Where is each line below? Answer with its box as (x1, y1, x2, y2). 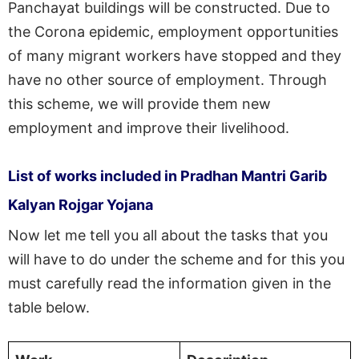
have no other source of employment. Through (8, 71, 327, 88)
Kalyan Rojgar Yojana (8, 196, 153, 213)
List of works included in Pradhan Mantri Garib (8, 167, 327, 184)
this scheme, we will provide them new (8, 95, 271, 112)
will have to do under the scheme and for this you (8, 250, 345, 268)
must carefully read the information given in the (8, 274, 331, 292)
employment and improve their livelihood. (8, 119, 289, 136)
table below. (8, 298, 90, 316)
